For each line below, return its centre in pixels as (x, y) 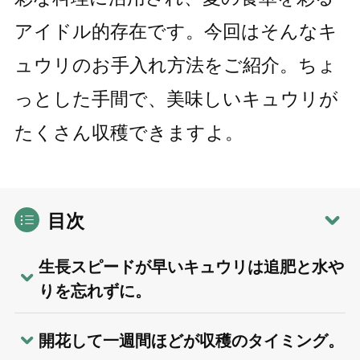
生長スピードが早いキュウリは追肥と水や (191, 266)
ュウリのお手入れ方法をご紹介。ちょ (175, 65)
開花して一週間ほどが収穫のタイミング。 (191, 341)
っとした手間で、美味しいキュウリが (176, 99)
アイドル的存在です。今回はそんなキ (176, 32)
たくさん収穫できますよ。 (129, 133)
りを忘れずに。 (94, 290)
